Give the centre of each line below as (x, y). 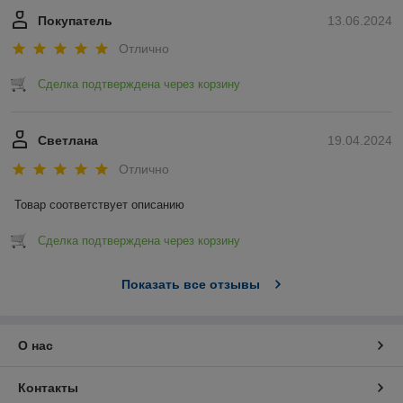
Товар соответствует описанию (99, 204)
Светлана (68, 141)
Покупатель (75, 21)
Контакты (48, 387)
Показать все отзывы (190, 284)
